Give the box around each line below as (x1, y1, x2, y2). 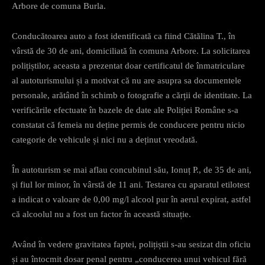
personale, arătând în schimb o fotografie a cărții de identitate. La (12, 90, 252, 100)
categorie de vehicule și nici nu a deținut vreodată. (12, 134, 198, 144)
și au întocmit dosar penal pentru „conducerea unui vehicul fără (12, 254, 247, 264)
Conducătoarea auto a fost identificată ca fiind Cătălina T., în (12, 31, 235, 41)
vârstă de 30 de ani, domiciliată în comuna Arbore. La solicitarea (12, 46, 250, 56)
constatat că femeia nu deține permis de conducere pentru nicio (12, 119, 245, 130)
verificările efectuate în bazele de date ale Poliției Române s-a (12, 105, 238, 115)
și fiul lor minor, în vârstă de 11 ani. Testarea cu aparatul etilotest (12, 179, 250, 189)
